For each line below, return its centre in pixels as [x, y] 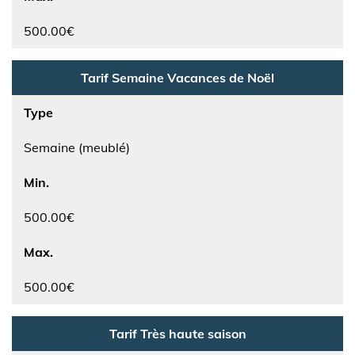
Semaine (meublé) [77, 147]
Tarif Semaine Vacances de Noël [177, 78]
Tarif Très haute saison [177, 334]
